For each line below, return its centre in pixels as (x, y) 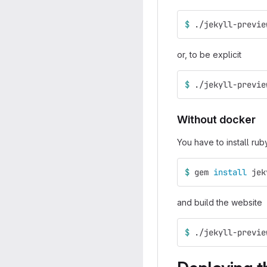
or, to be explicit (209, 55)
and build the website (220, 202)
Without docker (216, 119)
